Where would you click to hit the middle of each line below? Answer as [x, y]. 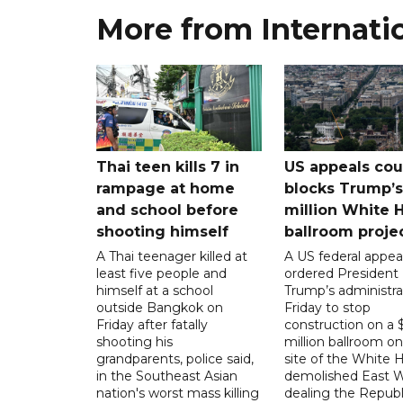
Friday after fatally [152, 324]
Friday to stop [327, 307]
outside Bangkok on [160, 307]
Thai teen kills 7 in [168, 166]
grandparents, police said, [175, 358]
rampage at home [166, 188]
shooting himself [162, 231]
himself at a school [155, 290]
